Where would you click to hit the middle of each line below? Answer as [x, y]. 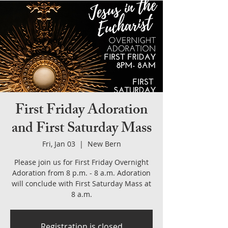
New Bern [104, 144]
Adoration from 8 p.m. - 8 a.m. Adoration [81, 173]
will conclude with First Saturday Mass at [81, 183]
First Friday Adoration [81, 111]
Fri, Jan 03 [59, 144]
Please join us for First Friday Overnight [81, 162]
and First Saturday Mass [81, 130]
